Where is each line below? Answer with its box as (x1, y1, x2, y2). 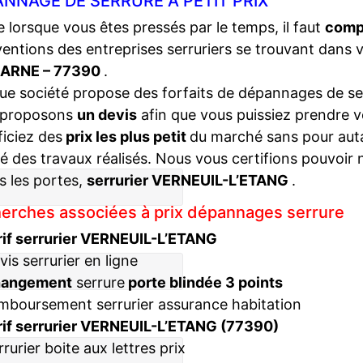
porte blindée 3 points (124, 274, 283, 291)
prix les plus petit (62, 128, 190, 145)
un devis (77, 106, 137, 123)
